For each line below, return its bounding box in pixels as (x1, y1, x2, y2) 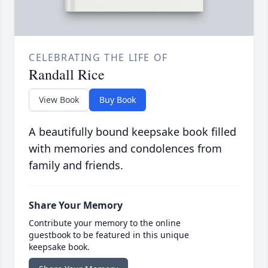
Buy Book (99, 93, 136, 105)
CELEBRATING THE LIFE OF (29, 50, 168, 64)
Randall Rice (29, 64, 105, 84)
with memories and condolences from (29, 141, 222, 156)
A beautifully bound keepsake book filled (29, 124, 236, 139)
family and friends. (29, 157, 123, 172)
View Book (39, 93, 79, 105)
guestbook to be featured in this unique (29, 229, 189, 240)
